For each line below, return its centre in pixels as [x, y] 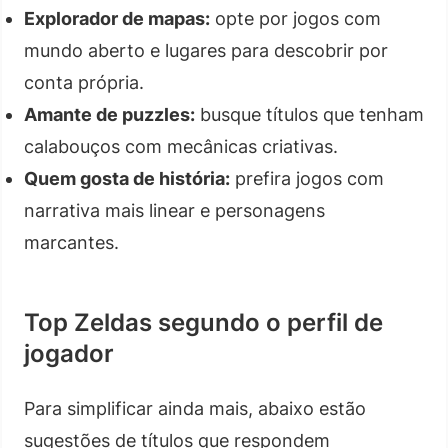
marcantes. [71, 242]
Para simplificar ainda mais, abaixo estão [195, 408]
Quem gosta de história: [127, 178]
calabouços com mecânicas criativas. [181, 146]
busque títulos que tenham [309, 114]
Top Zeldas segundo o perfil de [203, 322]
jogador [69, 353]
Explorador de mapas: [117, 18]
